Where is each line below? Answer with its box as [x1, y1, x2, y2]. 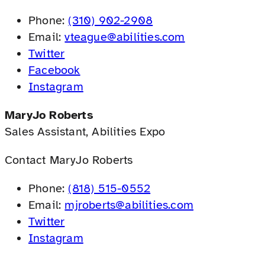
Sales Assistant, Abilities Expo [5, 124, 166, 139]
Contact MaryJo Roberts [5, 152, 133, 167]
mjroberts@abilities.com [64, 197, 194, 212]
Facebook [28, 62, 80, 77]
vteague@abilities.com [64, 29, 185, 44]
